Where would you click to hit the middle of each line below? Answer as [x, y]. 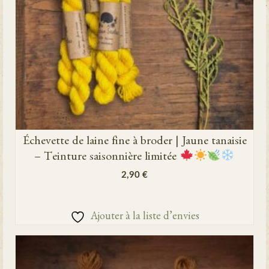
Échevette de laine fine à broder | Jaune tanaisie [134, 142]
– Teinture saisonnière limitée [107, 158]
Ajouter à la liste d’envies [145, 218]
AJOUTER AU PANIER [134, 195]
